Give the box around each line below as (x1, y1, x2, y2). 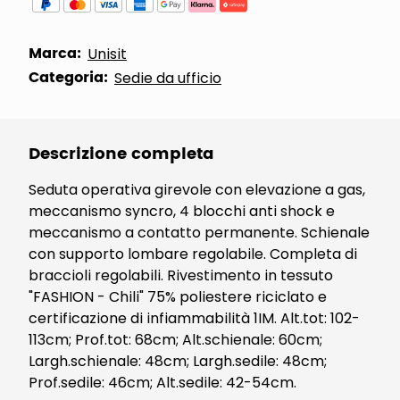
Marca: (29, 42, 81, 65)
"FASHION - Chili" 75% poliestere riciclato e (29, 287, 327, 307)
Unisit (87, 44, 127, 64)
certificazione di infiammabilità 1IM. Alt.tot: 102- (29, 308, 360, 329)
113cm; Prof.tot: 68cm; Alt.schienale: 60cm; (29, 329, 322, 350)
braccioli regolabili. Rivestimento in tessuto (29, 265, 333, 286)
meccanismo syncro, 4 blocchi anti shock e (29, 201, 335, 221)
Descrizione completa (29, 141, 214, 167)
